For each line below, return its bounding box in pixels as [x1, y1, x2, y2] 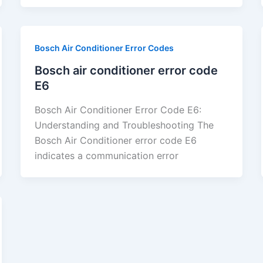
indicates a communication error [34, 150, 178, 162]
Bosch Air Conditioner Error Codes [34, 42, 174, 53]
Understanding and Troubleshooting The [34, 119, 214, 131]
